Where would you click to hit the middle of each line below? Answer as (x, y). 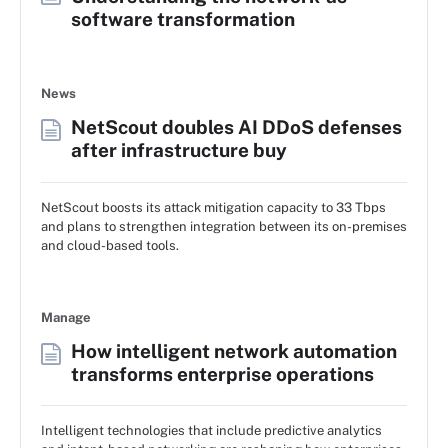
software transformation (183, 19)
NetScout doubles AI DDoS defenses (236, 127)
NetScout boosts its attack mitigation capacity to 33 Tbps (213, 207)
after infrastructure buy (179, 150)
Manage (66, 317)
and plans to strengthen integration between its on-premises (224, 226)
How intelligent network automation (234, 350)
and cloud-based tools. (110, 245)
